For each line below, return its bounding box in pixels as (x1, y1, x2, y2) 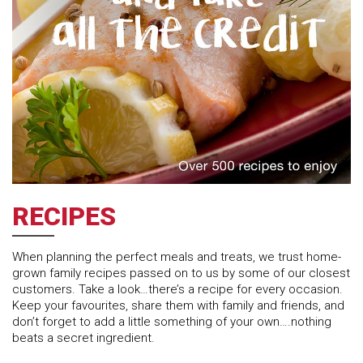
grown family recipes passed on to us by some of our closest (12, 266, 350, 280)
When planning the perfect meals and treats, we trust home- (12, 250, 341, 264)
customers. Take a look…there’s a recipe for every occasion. (12, 282, 346, 297)
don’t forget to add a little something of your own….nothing (12, 314, 331, 329)
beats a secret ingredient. (12, 331, 155, 345)
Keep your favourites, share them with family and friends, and (12, 298, 344, 313)
